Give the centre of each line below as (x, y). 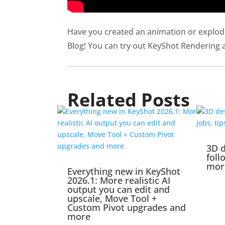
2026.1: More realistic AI (119, 181)
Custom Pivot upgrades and (127, 208)
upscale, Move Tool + (112, 199)
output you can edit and (119, 190)
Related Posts (129, 100)
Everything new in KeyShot (124, 172)
